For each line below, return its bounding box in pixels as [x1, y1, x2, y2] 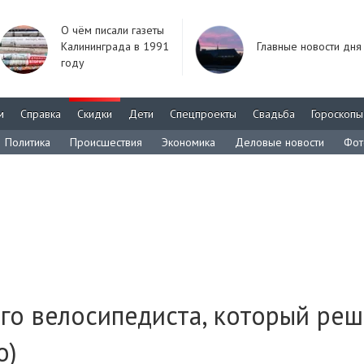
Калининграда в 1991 [61, 39, 169, 54]
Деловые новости [235, 135, 324, 149]
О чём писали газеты [61, 23, 164, 37]
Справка [20, 106, 61, 121]
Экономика [162, 135, 215, 149]
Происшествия [70, 135, 142, 149]
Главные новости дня [257, 39, 362, 54]
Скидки [77, 106, 112, 121]
